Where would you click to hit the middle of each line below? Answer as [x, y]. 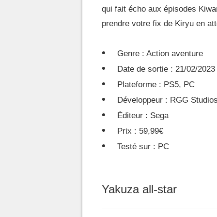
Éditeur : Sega [143, 116]
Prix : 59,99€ [140, 131]
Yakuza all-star [139, 189]
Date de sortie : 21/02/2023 [166, 69]
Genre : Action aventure [160, 54]
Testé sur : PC [143, 147]
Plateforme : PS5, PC [156, 85]
